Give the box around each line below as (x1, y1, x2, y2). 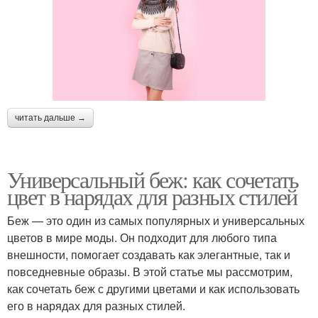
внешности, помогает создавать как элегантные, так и (7, 246, 290, 263)
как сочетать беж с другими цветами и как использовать (7, 280, 300, 297)
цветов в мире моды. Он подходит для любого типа (7, 229, 277, 246)
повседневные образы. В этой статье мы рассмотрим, (7, 263, 292, 280)
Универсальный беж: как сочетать (7, 163, 299, 194)
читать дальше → (15, 112, 86, 123)
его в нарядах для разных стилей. (7, 297, 185, 314)
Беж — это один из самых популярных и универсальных (7, 212, 305, 229)
